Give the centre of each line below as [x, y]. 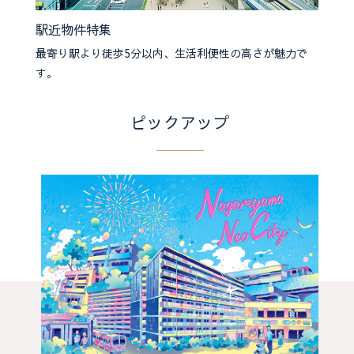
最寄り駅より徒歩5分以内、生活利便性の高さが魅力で [171, 53]
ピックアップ [180, 122]
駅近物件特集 [73, 30]
